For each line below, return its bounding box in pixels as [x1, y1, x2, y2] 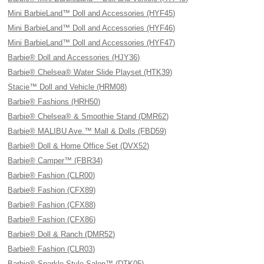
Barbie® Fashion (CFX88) [8, 200, 96, 209]
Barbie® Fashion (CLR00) [8, 171, 95, 180]
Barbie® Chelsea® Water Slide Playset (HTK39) [8, 68, 173, 77]
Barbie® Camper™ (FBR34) [8, 156, 103, 165]
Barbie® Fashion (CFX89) [8, 186, 96, 194]
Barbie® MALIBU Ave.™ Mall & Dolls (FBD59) [8, 127, 167, 136]
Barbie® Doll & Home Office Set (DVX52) [8, 141, 150, 150]
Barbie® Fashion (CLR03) [8, 245, 95, 253]
